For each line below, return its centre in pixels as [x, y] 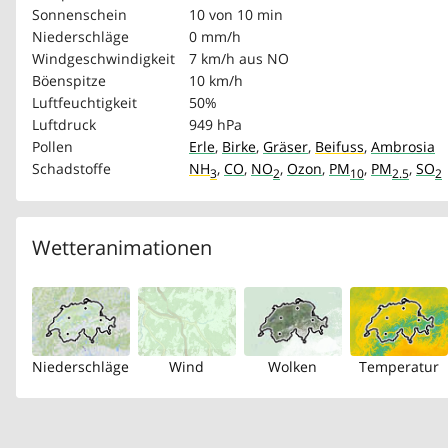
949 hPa [215, 124]
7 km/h [212, 58]
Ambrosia [403, 146]
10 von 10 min [236, 14]
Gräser [285, 146]
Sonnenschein [79, 14]
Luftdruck [64, 124]
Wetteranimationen [122, 247]
